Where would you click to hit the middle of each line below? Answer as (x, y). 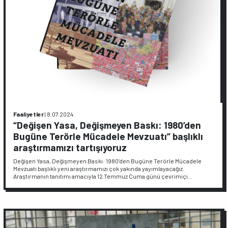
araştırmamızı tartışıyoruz (70, 148)
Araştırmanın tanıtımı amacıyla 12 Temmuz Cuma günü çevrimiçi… (103, 176)
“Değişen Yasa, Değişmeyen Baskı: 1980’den (107, 125)
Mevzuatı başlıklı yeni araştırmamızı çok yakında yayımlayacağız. (99, 168)
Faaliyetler (29, 114)
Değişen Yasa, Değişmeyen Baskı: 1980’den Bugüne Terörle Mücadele (108, 161)
